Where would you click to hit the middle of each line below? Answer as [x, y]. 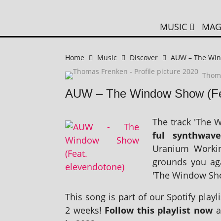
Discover [144, 57]
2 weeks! [85, 210]
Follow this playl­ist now [159, 210]
